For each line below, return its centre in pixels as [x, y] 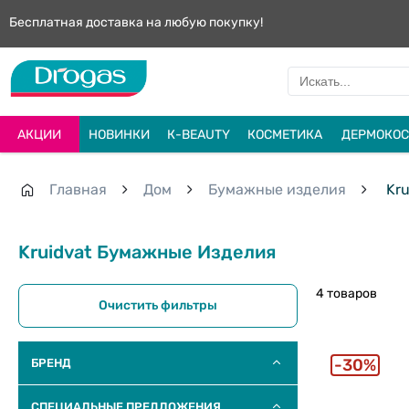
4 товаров [346, 293]
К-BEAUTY [198, 134]
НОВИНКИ [119, 134]
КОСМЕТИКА [284, 134]
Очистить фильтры [158, 305]
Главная [78, 190]
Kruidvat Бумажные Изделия [147, 252]
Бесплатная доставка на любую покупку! [136, 22]
